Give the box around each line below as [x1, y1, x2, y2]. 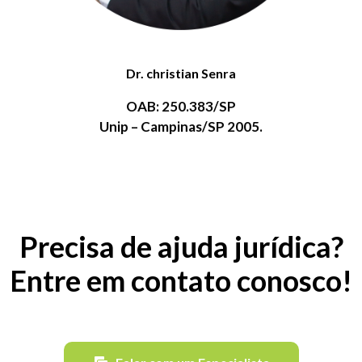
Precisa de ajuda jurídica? [19, 229, 343, 265]
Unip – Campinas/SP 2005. [99, 118, 263, 136]
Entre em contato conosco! [10, 263, 352, 299]
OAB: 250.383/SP [125, 98, 236, 116]
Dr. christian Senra [125, 65, 236, 82]
